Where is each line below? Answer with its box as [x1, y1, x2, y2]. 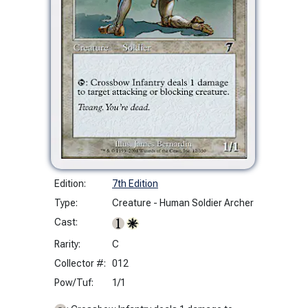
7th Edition [112, 177, 158, 189]
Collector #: [54, 257, 106, 269]
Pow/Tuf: [54, 276, 93, 288]
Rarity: [54, 238, 80, 250]
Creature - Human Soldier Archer [112, 197, 254, 208]
